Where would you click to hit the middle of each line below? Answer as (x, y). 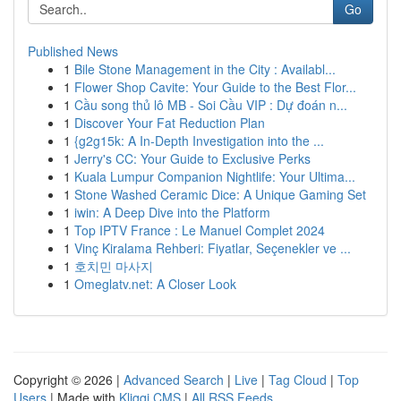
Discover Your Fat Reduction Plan (170, 123)
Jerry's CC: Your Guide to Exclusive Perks (192, 158)
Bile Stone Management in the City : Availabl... (205, 69)
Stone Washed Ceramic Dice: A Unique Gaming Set (220, 194)
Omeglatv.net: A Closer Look (155, 284)
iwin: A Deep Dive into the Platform (172, 212)
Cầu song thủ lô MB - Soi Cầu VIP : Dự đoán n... (211, 105)
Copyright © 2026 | (68, 380)
